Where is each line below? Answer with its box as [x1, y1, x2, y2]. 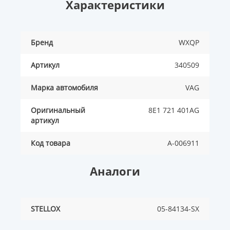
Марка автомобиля [31, 83, 98, 93]
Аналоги [90, 163, 140, 179]
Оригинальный [31, 105, 85, 116]
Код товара [31, 138, 70, 148]
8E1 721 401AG [148, 105, 199, 116]
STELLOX [31, 204, 60, 214]
